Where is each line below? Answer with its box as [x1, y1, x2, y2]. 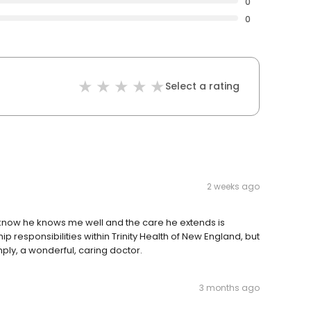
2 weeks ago [207, 180, 260, 193]
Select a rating [165, 79, 239, 94]
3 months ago [199, 282, 260, 294]
